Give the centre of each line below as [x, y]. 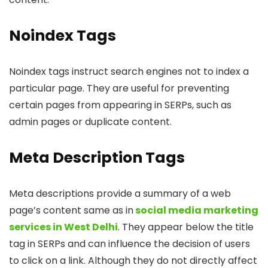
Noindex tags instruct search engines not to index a [129, 72]
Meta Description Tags [97, 158]
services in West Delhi [63, 227]
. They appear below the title [186, 227]
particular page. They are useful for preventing [119, 89]
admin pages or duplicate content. [90, 122]
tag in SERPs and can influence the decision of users [130, 244]
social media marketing [196, 211]
